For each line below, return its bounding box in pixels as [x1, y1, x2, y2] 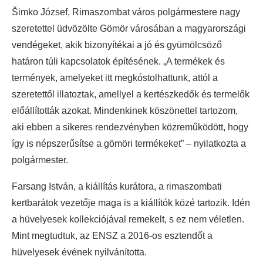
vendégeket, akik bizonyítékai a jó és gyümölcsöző [12, 39, 222, 50]
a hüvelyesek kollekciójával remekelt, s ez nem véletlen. [12, 214, 244, 224]
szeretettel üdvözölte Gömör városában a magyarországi [12, 23, 246, 33]
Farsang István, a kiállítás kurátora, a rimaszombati [12, 181, 222, 191]
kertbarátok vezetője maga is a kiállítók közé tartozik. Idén [12, 197, 250, 208]
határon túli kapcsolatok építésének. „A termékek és [12, 56, 225, 66]
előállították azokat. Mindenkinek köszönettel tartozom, [12, 105, 238, 116]
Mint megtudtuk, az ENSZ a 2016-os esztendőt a [12, 230, 213, 241]
